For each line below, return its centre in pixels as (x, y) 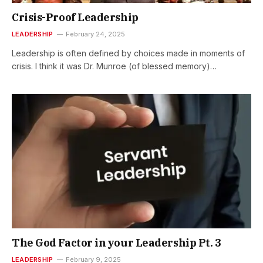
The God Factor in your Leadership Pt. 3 (117, 243)
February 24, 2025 (96, 34)
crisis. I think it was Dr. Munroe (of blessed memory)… (114, 66)
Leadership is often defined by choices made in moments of (128, 53)
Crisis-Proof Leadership (75, 17)
